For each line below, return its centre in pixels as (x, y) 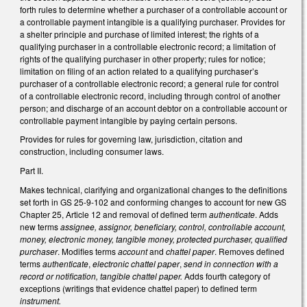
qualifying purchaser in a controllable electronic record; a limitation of (148, 46)
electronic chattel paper (136, 263)
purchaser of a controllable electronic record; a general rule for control (149, 83)
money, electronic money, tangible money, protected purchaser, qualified (153, 238)
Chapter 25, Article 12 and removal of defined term (114, 214)
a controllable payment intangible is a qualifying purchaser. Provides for (152, 21)
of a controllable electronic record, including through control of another (150, 95)
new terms (40, 226)
